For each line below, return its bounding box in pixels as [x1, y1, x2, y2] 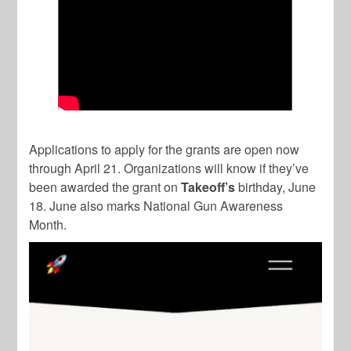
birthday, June [235, 178, 317, 197]
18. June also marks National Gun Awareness [29, 197, 284, 215]
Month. [29, 215, 67, 234]
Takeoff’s [181, 178, 236, 197]
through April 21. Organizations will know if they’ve [29, 159, 309, 178]
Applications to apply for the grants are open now [29, 140, 300, 159]
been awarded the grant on [29, 178, 182, 197]
